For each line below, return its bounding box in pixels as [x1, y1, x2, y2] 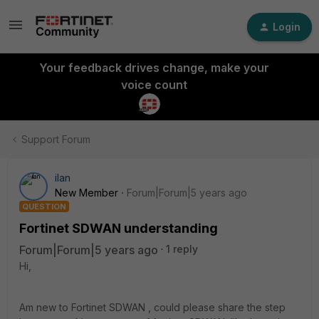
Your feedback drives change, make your [38, 61, 269, 75]
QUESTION [22, 202, 66, 211]
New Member [55, 187, 118, 199]
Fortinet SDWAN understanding [19, 221, 218, 236]
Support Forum [21, 133, 90, 145]
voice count [120, 78, 187, 92]
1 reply [166, 243, 198, 255]
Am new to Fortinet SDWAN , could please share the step [19, 301, 286, 313]
